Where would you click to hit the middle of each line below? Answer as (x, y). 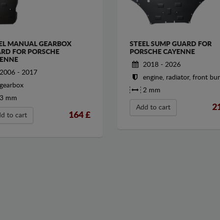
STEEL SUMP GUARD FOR (170, 44)
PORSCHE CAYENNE (162, 52)
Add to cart (153, 108)
